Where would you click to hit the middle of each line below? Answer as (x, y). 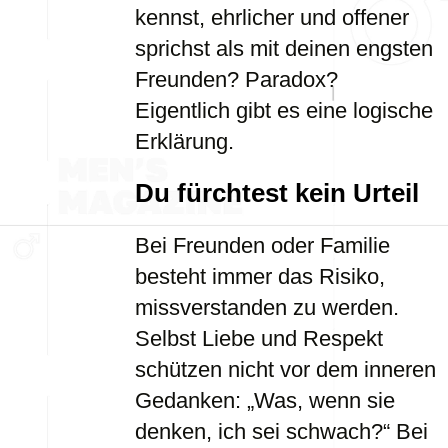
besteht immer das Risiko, (260, 276)
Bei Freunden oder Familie (262, 245)
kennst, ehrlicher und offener (272, 17)
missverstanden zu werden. (267, 307)
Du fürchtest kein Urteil (277, 193)
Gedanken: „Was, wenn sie (265, 400)
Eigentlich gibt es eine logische (284, 110)
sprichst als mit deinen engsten (284, 48)
